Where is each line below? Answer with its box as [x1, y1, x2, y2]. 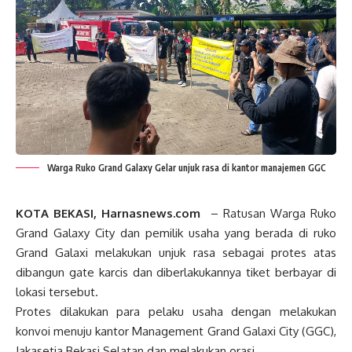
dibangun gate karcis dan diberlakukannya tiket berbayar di [16, 265, 336, 280]
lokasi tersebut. [16, 284, 98, 299]
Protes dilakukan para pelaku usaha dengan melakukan [16, 304, 336, 319]
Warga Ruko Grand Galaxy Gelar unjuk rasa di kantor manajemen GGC [47, 162, 326, 174]
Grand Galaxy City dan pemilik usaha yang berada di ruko [16, 225, 336, 240]
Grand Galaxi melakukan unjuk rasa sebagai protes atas [16, 245, 336, 260]
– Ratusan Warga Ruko [200, 206, 337, 221]
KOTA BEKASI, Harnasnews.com [16, 206, 201, 221]
